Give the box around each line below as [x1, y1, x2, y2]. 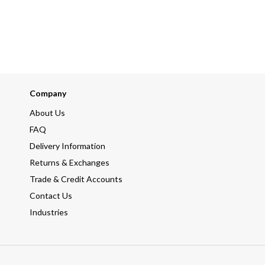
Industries [30, 207, 68, 217]
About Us [30, 108, 65, 118]
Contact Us [30, 190, 72, 201]
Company [30, 88, 66, 98]
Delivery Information [30, 141, 105, 151]
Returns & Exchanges [30, 157, 109, 167]
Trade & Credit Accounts [30, 174, 122, 184]
